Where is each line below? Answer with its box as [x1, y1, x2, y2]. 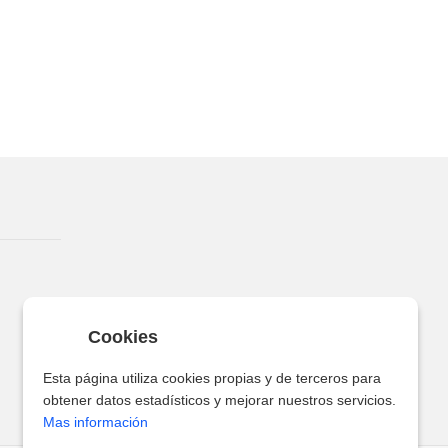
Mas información [43, 414, 148, 430]
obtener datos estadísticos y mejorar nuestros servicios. [43, 392, 396, 408]
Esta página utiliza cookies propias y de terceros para [43, 370, 381, 386]
